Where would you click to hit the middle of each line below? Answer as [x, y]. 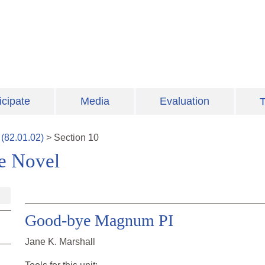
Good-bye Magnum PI [99, 221]
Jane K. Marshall [60, 242]
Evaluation [185, 101]
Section [71, 138]
